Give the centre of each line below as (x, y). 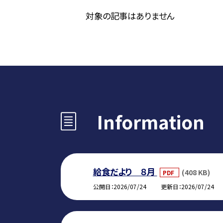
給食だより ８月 (125, 171)
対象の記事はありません (130, 15)
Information (151, 121)
